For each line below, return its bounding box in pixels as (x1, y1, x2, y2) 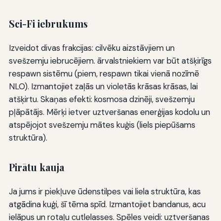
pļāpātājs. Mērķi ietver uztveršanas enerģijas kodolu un (8, 107, 210, 118)
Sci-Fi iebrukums (8, 17, 88, 31)
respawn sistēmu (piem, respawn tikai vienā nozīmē (8, 68, 199, 79)
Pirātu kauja (8, 161, 64, 174)
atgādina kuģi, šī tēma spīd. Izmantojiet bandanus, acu (8, 198, 206, 210)
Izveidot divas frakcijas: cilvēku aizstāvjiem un (8, 42, 175, 54)
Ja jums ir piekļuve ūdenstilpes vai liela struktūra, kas (8, 185, 201, 197)
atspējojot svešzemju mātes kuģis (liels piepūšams (8, 119, 195, 131)
